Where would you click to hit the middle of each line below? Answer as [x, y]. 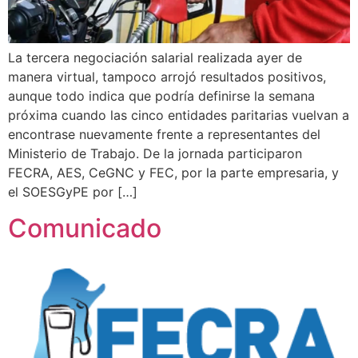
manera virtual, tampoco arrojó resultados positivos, [167, 77]
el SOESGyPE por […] [73, 192]
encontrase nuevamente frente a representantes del [164, 135]
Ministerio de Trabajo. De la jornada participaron [155, 154]
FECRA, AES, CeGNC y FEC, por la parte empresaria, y [173, 173]
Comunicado [85, 228]
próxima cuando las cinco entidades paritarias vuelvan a [179, 115]
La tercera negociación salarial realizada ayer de [155, 58]
